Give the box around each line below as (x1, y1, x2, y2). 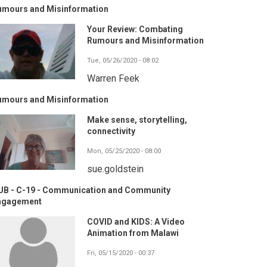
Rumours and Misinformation (87, 36, 204, 46)
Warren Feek (87, 73, 139, 85)
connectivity (87, 126, 135, 136)
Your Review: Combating (87, 24, 183, 35)
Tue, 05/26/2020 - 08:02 (87, 57, 159, 65)
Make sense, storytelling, (87, 115, 187, 125)
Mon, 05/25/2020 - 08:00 (87, 147, 161, 156)
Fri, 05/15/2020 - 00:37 (87, 249, 154, 257)
